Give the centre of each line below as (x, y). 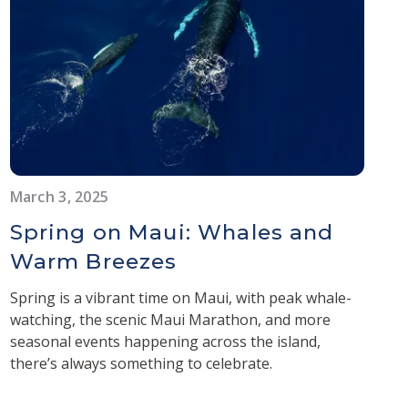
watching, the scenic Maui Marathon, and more (170, 319)
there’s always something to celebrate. (141, 363)
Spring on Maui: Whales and (172, 232)
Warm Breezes (93, 261)
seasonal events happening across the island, (165, 341)
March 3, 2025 (59, 196)
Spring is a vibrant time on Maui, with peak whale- (180, 297)
